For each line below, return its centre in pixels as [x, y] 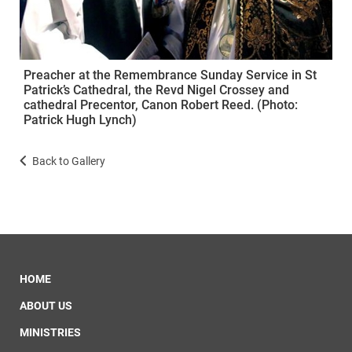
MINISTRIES [50, 332]
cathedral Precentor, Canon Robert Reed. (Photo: [161, 104]
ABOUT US [46, 305]
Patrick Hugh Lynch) [80, 119]
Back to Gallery [69, 161]
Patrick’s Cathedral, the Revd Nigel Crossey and [156, 90]
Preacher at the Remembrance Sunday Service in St [170, 75]
